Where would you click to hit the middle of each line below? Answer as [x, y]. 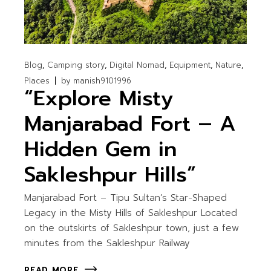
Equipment [190, 65]
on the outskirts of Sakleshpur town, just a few [132, 228]
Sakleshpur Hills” [110, 175]
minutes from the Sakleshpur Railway [107, 243]
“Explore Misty [99, 99]
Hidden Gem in [101, 149]
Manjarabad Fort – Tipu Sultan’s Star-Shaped [126, 198]
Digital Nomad [137, 65]
